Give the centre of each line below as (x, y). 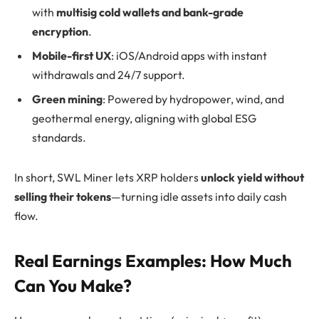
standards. (59, 138)
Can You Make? (73, 286)
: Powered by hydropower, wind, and (193, 99)
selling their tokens (63, 197)
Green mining (67, 99)
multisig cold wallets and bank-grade (150, 12)
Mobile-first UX (72, 56)
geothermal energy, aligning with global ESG (144, 119)
